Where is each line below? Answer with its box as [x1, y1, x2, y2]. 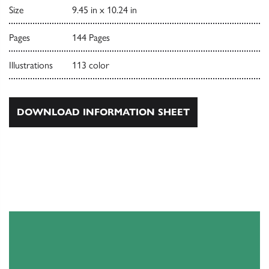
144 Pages [71, 32, 110, 44]
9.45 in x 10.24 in [71, 4, 137, 16]
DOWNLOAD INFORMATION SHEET [17, 106, 190, 118]
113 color [71, 59, 109, 71]
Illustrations [9, 59, 53, 71]
